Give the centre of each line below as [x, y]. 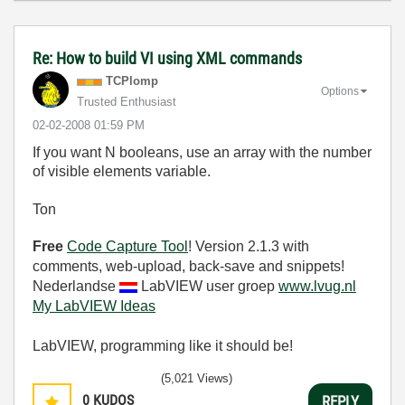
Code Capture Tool [127, 246]
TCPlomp [132, 81]
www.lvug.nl [317, 286]
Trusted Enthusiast [127, 102]
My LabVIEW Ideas [94, 306]
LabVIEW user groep [208, 286]
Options [340, 91]
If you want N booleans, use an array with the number [202, 152]
